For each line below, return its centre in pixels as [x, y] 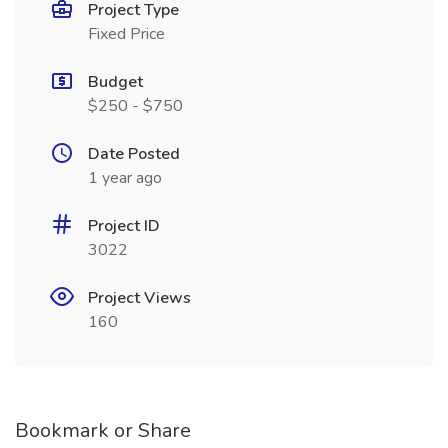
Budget [115, 82]
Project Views [139, 298]
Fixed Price [126, 34]
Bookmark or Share [103, 430]
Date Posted [134, 154]
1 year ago [125, 178]
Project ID [124, 226]
